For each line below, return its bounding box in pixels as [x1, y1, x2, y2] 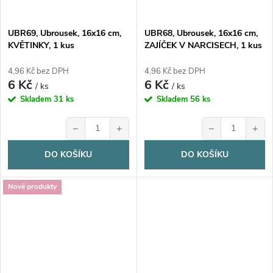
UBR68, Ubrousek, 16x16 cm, [144, 27, 258, 39]
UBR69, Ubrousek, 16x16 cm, [8, 27, 121, 39]
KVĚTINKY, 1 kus [8, 39, 74, 51]
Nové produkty [8, 182, 57, 192]
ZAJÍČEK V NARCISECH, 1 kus [144, 39, 262, 51]
